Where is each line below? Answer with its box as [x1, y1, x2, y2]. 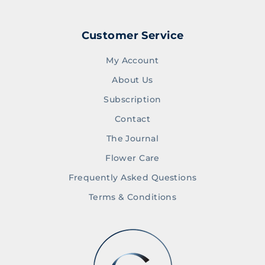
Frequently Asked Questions [68, 172, 197, 183]
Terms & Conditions [88, 192, 177, 203]
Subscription [104, 94, 161, 105]
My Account [106, 55, 159, 66]
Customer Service [81, 29, 184, 43]
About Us [112, 75, 153, 86]
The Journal [106, 133, 159, 144]
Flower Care [105, 153, 160, 164]
